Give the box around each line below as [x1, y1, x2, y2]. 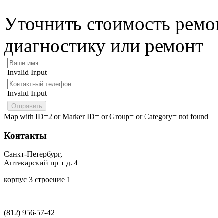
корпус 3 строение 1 [4, 175, 71, 184]
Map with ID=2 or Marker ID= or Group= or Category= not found [4, 112, 208, 121]
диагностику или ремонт [4, 35, 203, 56]
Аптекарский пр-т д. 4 [4, 159, 78, 167]
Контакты [4, 130, 47, 141]
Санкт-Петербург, [4, 150, 62, 159]
